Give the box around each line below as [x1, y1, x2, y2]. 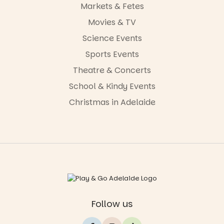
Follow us [91, 197, 133, 210]
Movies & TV [88, 16, 136, 28]
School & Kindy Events [68, 80, 155, 92]
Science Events [82, 32, 142, 44]
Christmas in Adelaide [68, 96, 155, 108]
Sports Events [85, 48, 139, 60]
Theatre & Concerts [73, 64, 151, 76]
